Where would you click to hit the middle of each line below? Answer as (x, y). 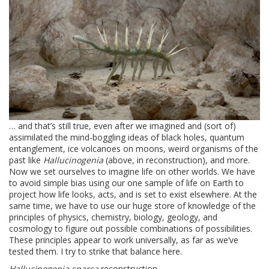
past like (26, 160)
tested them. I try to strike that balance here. (95, 251)
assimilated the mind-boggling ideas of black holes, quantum (127, 137)
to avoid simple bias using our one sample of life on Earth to (126, 183)
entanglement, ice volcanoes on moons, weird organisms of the (134, 148)
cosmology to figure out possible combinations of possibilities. (131, 228)
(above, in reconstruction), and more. (178, 160)
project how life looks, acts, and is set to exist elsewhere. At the (133, 194)
